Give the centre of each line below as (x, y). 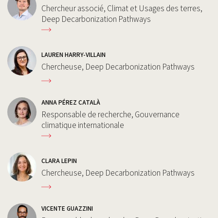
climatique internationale (83, 125)
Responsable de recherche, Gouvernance (110, 114)
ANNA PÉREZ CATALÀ (71, 102)
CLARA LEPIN (59, 161)
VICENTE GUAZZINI (67, 208)
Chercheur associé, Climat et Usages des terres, (122, 8)
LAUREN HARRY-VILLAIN (73, 54)
